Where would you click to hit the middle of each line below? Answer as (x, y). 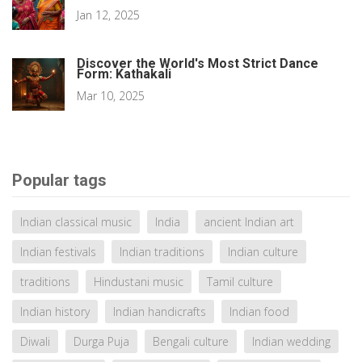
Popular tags (59, 181)
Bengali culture (191, 342)
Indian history (55, 312)
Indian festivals (58, 252)
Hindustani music (139, 282)
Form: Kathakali (124, 74)
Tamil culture (240, 282)
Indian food (259, 312)
